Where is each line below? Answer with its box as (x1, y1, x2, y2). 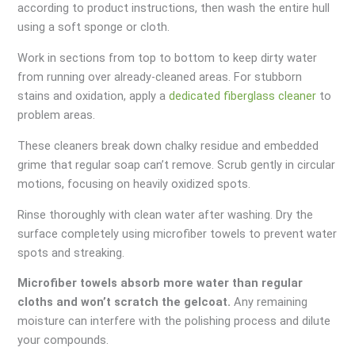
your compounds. (17, 333, 109, 348)
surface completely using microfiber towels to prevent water (17, 226, 338, 241)
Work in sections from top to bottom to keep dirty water (17, 51, 318, 66)
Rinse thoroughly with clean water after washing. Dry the (17, 207, 314, 222)
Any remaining (231, 295, 308, 310)
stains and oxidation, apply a (17, 89, 170, 104)
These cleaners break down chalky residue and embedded (17, 138, 319, 153)
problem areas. (17, 108, 96, 123)
